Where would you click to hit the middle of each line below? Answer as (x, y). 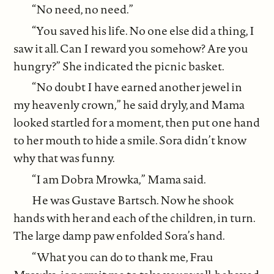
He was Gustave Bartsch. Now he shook (133, 200)
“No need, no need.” (83, 9)
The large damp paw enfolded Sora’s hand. (120, 236)
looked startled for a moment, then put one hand (137, 123)
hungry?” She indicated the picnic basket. (119, 66)
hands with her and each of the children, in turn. (135, 218)
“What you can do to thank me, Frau (123, 257)
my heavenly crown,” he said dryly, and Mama (129, 105)
